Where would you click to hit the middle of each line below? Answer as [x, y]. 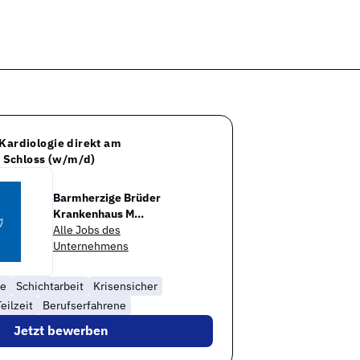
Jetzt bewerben [61, 330]
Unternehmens [90, 245]
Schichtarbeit [49, 286]
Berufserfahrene [84, 305]
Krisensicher [125, 286]
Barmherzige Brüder [106, 197]
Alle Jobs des [86, 229]
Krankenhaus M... [98, 213]
